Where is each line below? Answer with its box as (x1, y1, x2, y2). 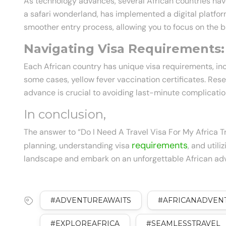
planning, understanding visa (24, 140, 132, 151)
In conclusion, (24, 107, 106, 122)
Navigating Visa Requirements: (24, 41, 224, 56)
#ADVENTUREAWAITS (50, 196, 131, 205)
